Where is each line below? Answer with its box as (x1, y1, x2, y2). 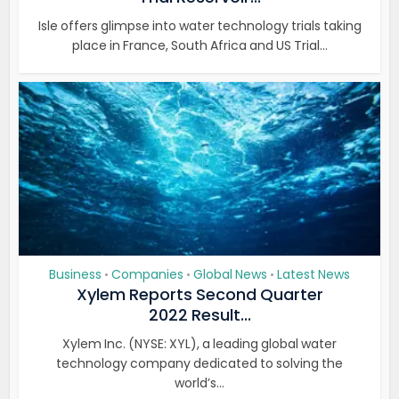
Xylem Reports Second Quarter (76, 283, 323, 305)
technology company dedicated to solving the (56, 354, 343, 372)
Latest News (277, 265, 350, 283)
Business (49, 265, 102, 283)
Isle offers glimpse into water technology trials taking (37, 17, 362, 35)
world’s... (175, 374, 224, 392)
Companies (111, 265, 183, 283)
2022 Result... (148, 304, 251, 326)
